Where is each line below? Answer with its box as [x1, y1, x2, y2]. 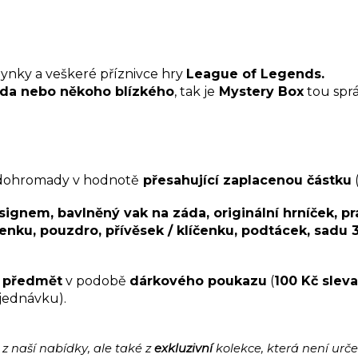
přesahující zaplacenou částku [139, 172, 352, 188]
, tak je [174, 83, 215, 99]
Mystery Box [215, 83, 304, 99]
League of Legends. [186, 66, 324, 82]
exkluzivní [154, 340, 216, 356]
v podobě [62, 272, 129, 288]
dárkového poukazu [129, 272, 267, 288]
